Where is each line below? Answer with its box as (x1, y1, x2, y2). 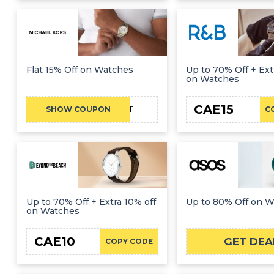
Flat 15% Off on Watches (26, 64, 133, 75)
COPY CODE (105, 237, 153, 246)
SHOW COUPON (46, 104, 111, 114)
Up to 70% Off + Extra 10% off (26, 196, 156, 208)
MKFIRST (92, 103, 134, 115)
